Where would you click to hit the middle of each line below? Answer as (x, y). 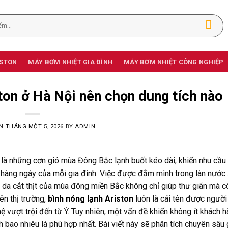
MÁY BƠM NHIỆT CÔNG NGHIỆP (174, 62)
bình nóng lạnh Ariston (91, 199)
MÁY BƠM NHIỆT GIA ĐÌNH (70, 62)
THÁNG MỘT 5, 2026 (35, 126)
